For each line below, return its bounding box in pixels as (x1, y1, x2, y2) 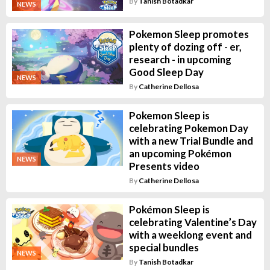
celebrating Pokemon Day (128, 122, 248, 135)
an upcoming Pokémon (128, 147, 231, 160)
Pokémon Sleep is (128, 203, 210, 216)
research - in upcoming (128, 53, 231, 66)
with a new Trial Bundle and (128, 134, 253, 148)
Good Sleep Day (128, 66, 204, 79)
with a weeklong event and (128, 228, 252, 242)
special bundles (128, 241, 199, 254)
